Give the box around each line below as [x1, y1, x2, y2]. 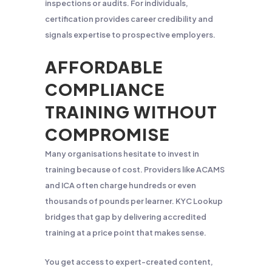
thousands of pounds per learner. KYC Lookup [45, 196, 223, 206]
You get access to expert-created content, [45, 257, 213, 267]
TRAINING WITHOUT [45, 101, 217, 122]
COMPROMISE [45, 124, 169, 144]
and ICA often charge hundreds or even [45, 180, 196, 190]
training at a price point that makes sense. [45, 228, 206, 237]
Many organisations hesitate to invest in [45, 149, 199, 158]
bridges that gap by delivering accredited [45, 212, 206, 222]
